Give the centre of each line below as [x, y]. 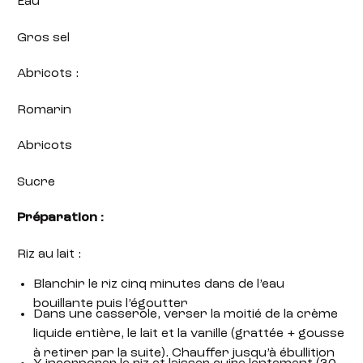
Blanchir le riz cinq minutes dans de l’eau [158, 285]
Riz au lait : [49, 254]
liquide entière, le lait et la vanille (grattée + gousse [188, 333]
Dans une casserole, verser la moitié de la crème [185, 314]
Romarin [45, 110]
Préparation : [62, 218]
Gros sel [44, 38]
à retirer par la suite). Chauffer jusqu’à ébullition [184, 353]
